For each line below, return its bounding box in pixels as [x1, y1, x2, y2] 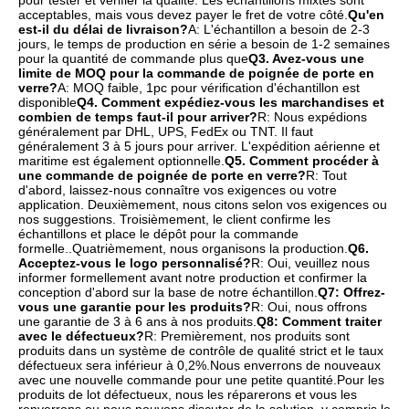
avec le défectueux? [18, 329, 144, 344]
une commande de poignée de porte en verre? [18, 168, 306, 184]
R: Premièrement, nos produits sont [144, 329, 350, 344]
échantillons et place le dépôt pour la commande [18, 226, 299, 242]
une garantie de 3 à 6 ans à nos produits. [18, 314, 257, 330]
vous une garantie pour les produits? [18, 299, 251, 315]
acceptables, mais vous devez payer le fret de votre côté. [18, 7, 348, 23]
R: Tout [306, 168, 347, 184]
